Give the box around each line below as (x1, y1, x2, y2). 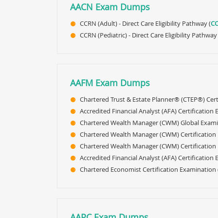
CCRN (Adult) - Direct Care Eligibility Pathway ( (80, 19, 211, 28)
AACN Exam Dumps (70, 1, 150, 13)
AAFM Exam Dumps (70, 77, 150, 89)
